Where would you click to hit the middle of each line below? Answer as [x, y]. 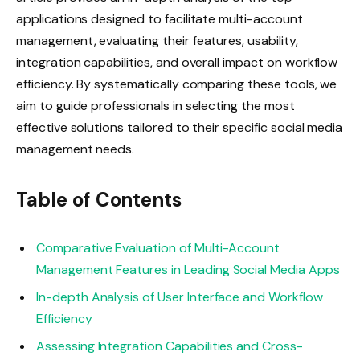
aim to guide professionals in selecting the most [155, 105]
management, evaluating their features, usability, [157, 40]
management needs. [76, 149]
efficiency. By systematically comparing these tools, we [177, 84]
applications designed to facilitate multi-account [160, 18]
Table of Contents [99, 200]
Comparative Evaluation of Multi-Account [158, 248]
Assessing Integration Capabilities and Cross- [170, 346]
